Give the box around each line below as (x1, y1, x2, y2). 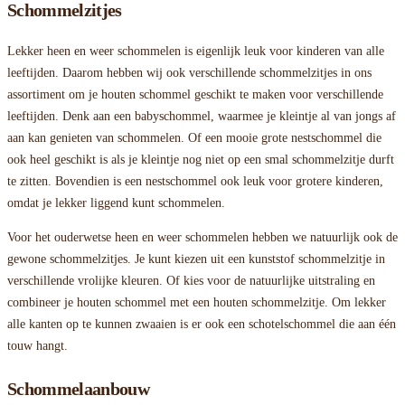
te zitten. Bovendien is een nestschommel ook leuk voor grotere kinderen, (7, 174, 383, 189)
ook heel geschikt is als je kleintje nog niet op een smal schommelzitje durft (7, 153, 394, 167)
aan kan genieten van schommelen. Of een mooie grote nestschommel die (7, 131, 381, 146)
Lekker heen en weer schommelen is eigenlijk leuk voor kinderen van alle (7, 44, 384, 59)
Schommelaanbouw (7, 378, 150, 399)
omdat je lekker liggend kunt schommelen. (7, 196, 225, 211)
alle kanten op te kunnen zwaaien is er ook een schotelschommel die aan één (7, 317, 396, 332)
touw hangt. (7, 339, 68, 353)
